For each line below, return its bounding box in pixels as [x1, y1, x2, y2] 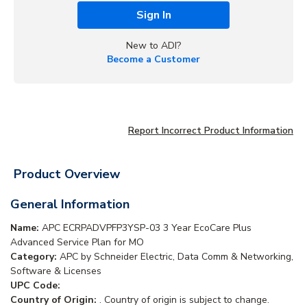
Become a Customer [107, 52, 200, 66]
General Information [10, 195, 130, 212]
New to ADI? [126, 38, 181, 52]
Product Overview [14, 165, 120, 182]
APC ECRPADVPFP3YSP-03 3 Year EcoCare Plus [42, 221, 251, 234]
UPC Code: [10, 278, 60, 292]
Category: [10, 249, 60, 263]
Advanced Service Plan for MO [10, 235, 144, 249]
